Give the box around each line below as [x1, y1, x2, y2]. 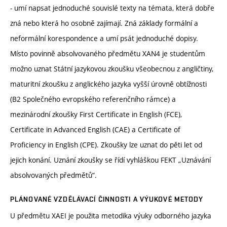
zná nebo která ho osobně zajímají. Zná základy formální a [10, 18, 198, 28]
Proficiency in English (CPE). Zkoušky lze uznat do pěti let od [10, 140, 202, 150]
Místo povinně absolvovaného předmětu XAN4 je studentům [10, 49, 205, 59]
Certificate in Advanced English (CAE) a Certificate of [10, 125, 180, 135]
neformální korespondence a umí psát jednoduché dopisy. [10, 33, 198, 44]
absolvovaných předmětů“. [10, 170, 97, 180]
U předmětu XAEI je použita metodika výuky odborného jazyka [10, 211, 211, 221]
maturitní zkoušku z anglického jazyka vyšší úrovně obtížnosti [10, 79, 207, 89]
